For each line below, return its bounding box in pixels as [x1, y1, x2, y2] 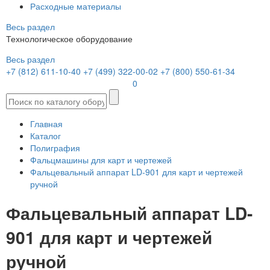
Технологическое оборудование [6, 33, 133, 45]
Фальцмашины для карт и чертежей [30, 154, 172, 166]
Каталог [30, 130, 61, 142]
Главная [30, 118, 63, 130]
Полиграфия [30, 142, 80, 154]
